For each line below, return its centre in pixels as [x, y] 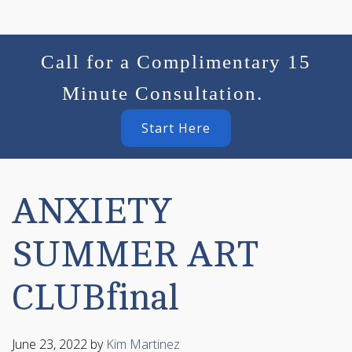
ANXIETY [92, 212]
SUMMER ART [135, 255]
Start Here [176, 128]
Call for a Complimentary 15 [176, 62]
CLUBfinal [95, 298]
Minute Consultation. [162, 93]
